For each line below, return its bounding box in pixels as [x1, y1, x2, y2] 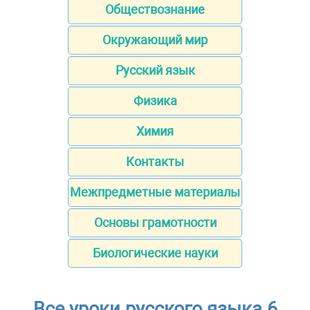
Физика [133, 93, 177, 109]
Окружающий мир [102, 33, 208, 48]
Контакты [126, 154, 184, 170]
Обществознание [105, 2, 205, 17]
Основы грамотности [93, 215, 217, 230]
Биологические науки [92, 246, 218, 261]
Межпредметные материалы [70, 185, 240, 200]
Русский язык [115, 63, 195, 78]
